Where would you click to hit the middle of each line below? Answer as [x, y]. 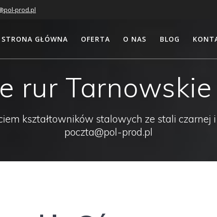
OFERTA [96, 39]
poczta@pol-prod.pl [108, 132]
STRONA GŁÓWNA [35, 39]
